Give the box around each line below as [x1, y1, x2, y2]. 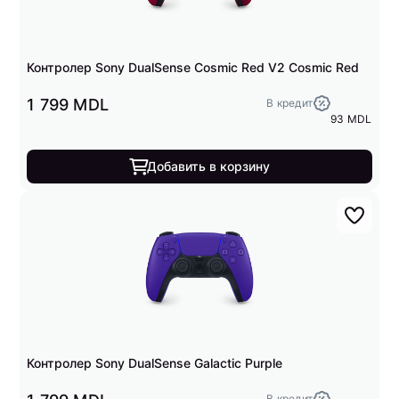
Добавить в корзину [147, 159, 270, 174]
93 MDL [330, 112, 372, 126]
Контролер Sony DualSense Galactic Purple [27, 355, 283, 370]
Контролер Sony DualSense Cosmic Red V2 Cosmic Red [27, 60, 360, 75]
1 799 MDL [27, 95, 110, 114]
